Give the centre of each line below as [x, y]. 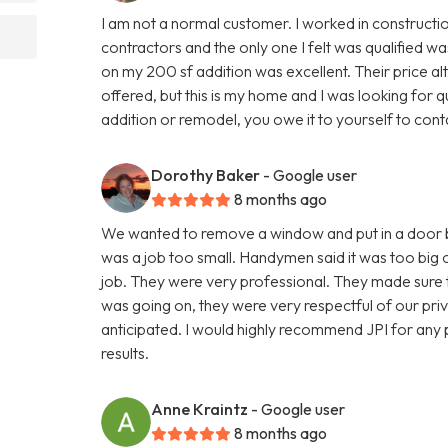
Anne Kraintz [200, 408]
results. [125, 352]
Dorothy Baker [206, 174]
